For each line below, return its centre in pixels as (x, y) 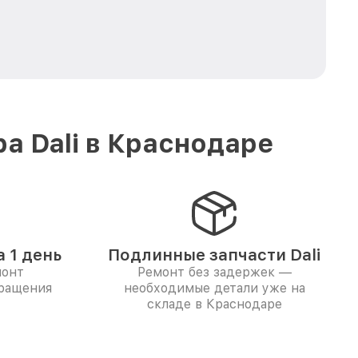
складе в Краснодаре (214, 304)
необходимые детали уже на (214, 288)
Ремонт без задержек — (214, 272)
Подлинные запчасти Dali (214, 255)
